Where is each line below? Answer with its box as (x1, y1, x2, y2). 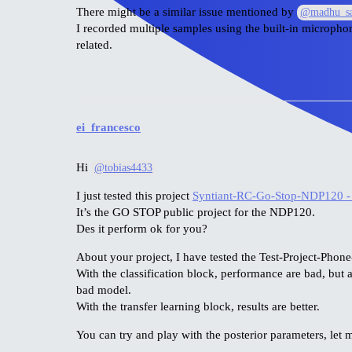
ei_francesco (76, 120, 141, 134)
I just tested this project (76, 189, 192, 202)
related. (76, 38, 112, 52)
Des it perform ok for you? (76, 222, 207, 235)
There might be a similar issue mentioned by (76, 5, 297, 19)
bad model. (76, 283, 131, 296)
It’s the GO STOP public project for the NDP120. (76, 205, 315, 218)
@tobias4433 (94, 161, 153, 174)
